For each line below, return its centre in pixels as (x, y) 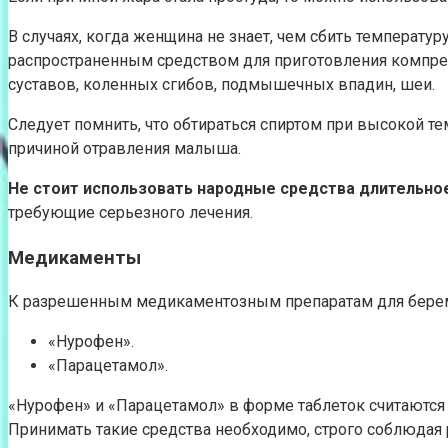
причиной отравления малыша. (124, 148)
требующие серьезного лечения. (130, 212)
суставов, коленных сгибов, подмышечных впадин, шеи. (221, 84)
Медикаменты (74, 257)
